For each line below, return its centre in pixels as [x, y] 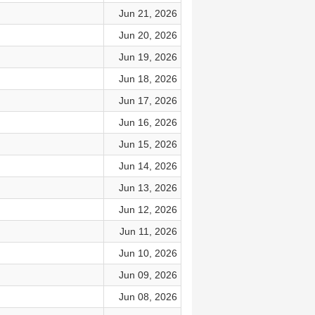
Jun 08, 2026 [148, 297]
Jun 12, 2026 [148, 210]
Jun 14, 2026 [148, 166]
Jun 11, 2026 [148, 231]
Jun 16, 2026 [148, 122]
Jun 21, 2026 [148, 13]
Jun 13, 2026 [148, 188]
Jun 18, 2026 [148, 79]
